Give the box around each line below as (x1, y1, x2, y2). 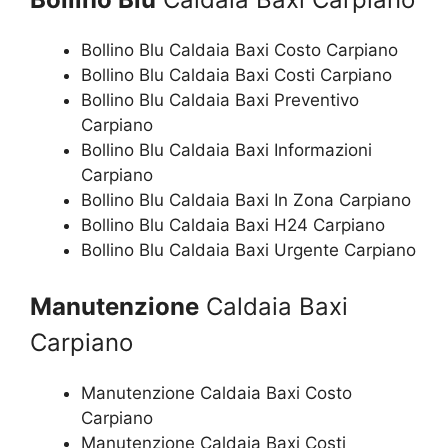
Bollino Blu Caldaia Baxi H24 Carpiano (81, 215, 385, 235)
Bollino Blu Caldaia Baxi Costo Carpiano (81, 40, 398, 60)
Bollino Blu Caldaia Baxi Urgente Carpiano (81, 240, 416, 260)
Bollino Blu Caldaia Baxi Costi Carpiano (81, 65, 392, 85)
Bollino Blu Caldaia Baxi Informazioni (81, 140, 372, 160)
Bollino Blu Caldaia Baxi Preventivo (81, 90, 359, 110)
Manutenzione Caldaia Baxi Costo (81, 382, 352, 403)
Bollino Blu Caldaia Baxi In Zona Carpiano (81, 190, 411, 210)
